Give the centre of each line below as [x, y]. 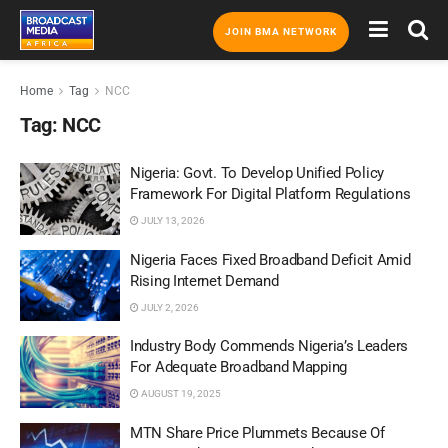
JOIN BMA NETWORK [281, 31]
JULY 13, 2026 [172, 220]
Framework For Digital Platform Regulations [270, 194]
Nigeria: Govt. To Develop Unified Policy [257, 173]
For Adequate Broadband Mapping [238, 367]
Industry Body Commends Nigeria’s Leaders [269, 346]
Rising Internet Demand [204, 280]
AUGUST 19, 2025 [180, 393]
